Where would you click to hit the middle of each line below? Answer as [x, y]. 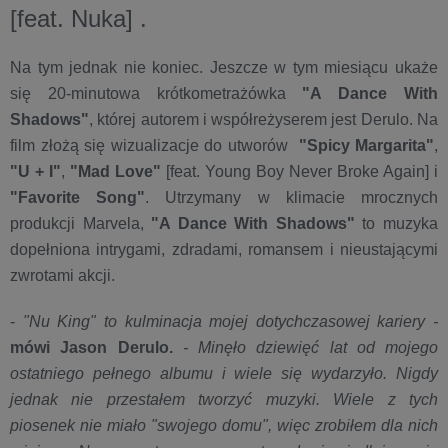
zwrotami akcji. [62, 275]
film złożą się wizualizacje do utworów [154, 145]
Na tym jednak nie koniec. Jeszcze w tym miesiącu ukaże [224, 67]
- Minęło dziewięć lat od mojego [305, 347]
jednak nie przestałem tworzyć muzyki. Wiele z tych [224, 399]
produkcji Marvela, [81, 223]
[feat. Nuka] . [78, 18]
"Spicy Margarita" [366, 145]
